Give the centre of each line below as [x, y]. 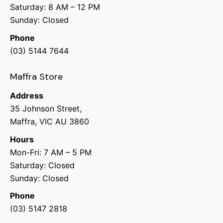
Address [27, 96]
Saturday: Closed [42, 165]
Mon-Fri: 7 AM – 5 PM [51, 152]
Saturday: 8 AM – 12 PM [55, 7]
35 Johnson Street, [46, 109]
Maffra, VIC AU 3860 [50, 122]
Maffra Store [36, 76]
